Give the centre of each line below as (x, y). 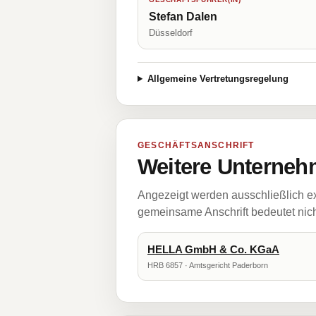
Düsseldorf (171, 33)
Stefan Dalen (183, 17)
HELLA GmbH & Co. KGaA (213, 249)
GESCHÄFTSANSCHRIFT (196, 145)
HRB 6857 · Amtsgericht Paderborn (208, 265)
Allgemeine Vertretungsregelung (218, 79)
